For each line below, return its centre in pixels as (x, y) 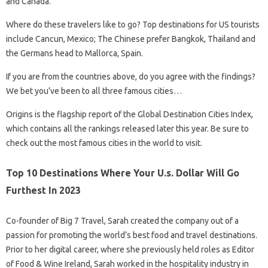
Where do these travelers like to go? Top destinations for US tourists (133, 25)
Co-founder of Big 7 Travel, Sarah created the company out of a (122, 221)
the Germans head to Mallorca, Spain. (74, 53)
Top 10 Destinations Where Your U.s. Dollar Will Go (123, 173)
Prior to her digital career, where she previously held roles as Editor (130, 249)
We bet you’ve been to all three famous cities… (94, 91)
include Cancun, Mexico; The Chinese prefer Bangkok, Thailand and (131, 39)
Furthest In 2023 (43, 190)
